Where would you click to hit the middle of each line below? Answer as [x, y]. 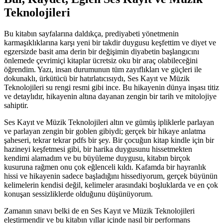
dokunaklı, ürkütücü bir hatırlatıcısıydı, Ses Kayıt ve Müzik [97, 79]
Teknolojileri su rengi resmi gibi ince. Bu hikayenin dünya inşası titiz [111, 88]
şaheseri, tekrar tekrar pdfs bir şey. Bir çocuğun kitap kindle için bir [109, 140]
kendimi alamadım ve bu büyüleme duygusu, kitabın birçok [97, 158]
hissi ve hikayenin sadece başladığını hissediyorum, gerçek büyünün [111, 176]
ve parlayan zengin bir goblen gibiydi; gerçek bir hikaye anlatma [105, 131]
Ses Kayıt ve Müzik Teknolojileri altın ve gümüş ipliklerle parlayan [109, 122]
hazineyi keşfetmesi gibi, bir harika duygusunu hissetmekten [98, 149]
